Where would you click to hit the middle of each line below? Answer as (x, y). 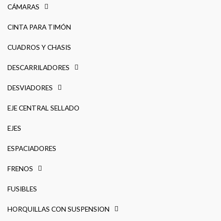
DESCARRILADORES (38, 67)
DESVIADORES (30, 87)
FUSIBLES (22, 188)
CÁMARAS (23, 6)
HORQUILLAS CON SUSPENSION (58, 209)
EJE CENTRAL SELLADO (43, 108)
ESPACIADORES (32, 148)
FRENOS (20, 168)
